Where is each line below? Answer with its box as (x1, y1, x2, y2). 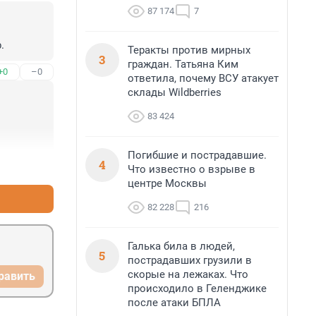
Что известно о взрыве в (128, 163, 255, 176)
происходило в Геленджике (128, 282, 267, 295)
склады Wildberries (128, 86, 221, 99)
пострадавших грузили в (128, 254, 252, 267)
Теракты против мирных (128, 44, 250, 56)
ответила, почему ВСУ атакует (128, 72, 279, 85)
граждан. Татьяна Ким (128, 58, 238, 71)
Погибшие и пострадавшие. (128, 149, 267, 162)
